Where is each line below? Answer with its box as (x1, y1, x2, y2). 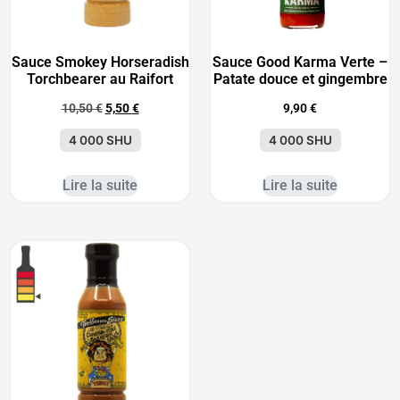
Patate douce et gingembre (212, 71, 387, 88)
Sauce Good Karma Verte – (212, 54, 387, 71)
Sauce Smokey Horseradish (11, 54, 189, 71)
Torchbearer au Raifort (27, 71, 173, 88)
